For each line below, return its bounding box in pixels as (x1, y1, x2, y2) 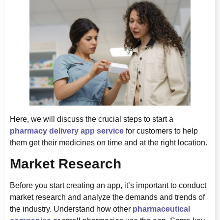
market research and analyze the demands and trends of (10, 193, 205, 202)
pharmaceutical (133, 205, 190, 214)
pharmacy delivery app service (10, 126, 124, 135)
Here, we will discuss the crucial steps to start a (10, 114, 173, 123)
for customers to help (124, 126, 198, 135)
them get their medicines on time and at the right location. (10, 138, 207, 147)
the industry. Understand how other (10, 205, 133, 214)
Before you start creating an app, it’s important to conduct (10, 181, 206, 190)
